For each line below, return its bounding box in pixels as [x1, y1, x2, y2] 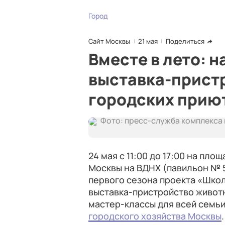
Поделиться [166, 37, 204, 46]
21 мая [138, 37, 158, 46]
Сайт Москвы [88, 37, 130, 46]
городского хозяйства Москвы [88, 210, 221, 222]
